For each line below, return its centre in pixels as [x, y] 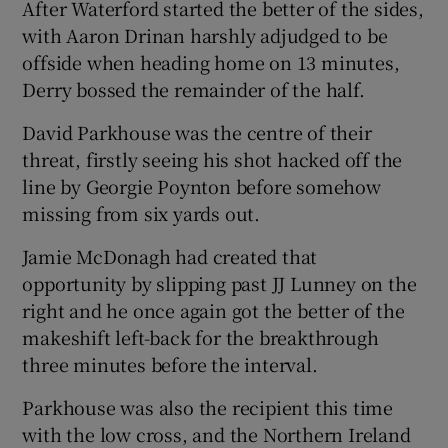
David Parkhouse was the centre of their [197, 131]
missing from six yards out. [141, 212]
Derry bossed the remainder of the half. [193, 88]
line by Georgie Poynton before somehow [201, 185]
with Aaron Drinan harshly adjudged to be [205, 34]
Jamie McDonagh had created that [170, 255]
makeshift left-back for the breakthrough [200, 336]
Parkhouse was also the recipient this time [208, 406]
